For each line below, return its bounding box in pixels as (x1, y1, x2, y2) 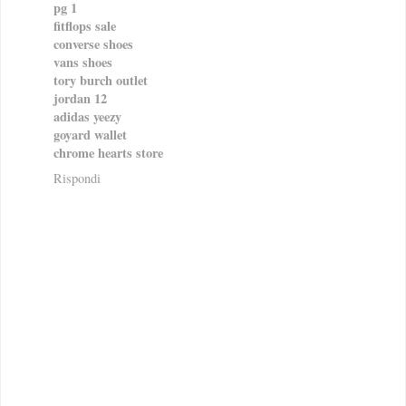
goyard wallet (53, 125, 127, 145)
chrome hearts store (53, 143, 163, 163)
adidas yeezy (53, 107, 121, 127)
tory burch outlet (53, 71, 148, 91)
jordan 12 (53, 89, 107, 109)
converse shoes (53, 34, 133, 54)
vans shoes (53, 53, 112, 72)
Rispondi (53, 169, 101, 188)
